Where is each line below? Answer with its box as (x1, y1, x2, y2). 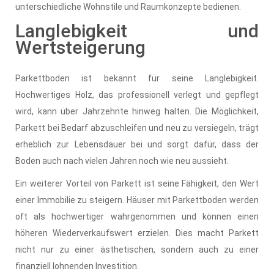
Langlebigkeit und (15, 20, 259, 42)
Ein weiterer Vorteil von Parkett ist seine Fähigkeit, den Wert (15, 178, 259, 188)
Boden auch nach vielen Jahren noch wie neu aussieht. (15, 155, 229, 166)
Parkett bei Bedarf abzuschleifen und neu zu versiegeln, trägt (15, 122, 259, 133)
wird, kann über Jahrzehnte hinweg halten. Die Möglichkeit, (15, 106, 259, 116)
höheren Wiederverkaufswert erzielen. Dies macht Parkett (15, 228, 259, 238)
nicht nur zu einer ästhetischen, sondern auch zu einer (15, 244, 259, 254)
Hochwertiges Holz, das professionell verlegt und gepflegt (15, 89, 259, 100)
